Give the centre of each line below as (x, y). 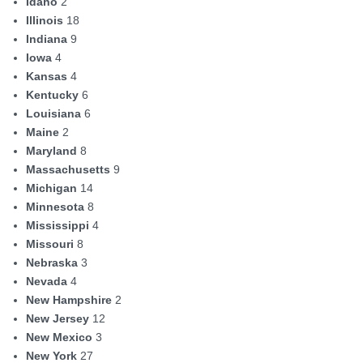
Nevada (47, 281)
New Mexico (59, 337)
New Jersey (58, 318)
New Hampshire (69, 300)
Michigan (51, 188)
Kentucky (52, 95)
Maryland (51, 151)
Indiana (47, 39)
